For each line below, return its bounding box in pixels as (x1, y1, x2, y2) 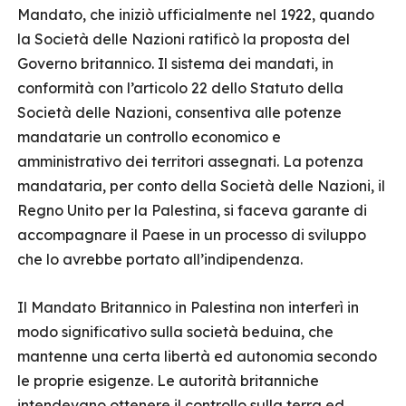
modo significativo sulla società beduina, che (17, 323, 333, 341)
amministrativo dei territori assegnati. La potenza (17, 152, 363, 170)
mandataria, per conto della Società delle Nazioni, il (17, 177, 385, 195)
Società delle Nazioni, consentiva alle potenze (17, 103, 342, 121)
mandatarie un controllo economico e (17, 128, 281, 146)
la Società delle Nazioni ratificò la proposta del (17, 30, 350, 48)
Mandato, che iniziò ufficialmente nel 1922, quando (17, 5, 374, 24)
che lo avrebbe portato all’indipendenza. (17, 250, 303, 268)
